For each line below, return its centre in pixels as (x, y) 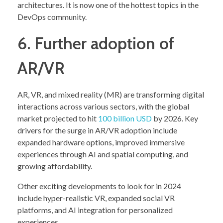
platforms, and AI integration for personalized (95, 210)
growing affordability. (55, 166)
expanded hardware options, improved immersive (101, 142)
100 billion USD (125, 118)
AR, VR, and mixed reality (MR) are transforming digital (111, 95)
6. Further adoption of (96, 43)
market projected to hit (58, 118)
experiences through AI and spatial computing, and (103, 154)
